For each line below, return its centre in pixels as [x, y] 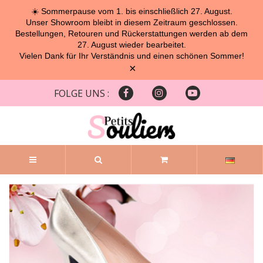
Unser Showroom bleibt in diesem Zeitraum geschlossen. [131, 22]
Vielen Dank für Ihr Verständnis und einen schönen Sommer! [131, 55]
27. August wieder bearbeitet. [131, 44]
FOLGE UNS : [81, 93]
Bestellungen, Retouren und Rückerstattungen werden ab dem [131, 33]
